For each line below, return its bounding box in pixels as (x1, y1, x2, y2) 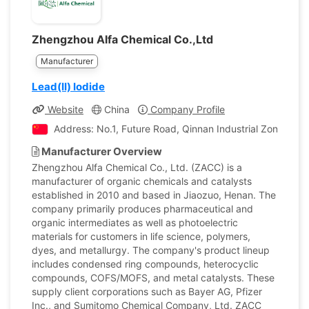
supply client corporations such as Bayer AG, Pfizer (32, 286, 262, 297)
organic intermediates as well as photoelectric (32, 217, 238, 228)
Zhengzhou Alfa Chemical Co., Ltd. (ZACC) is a (32, 161, 242, 173)
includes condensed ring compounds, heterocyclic (32, 258, 259, 270)
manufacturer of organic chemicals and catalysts (32, 175, 252, 187)
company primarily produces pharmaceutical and (32, 203, 253, 215)
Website (45, 103, 83, 115)
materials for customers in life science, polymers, (32, 230, 250, 242)
